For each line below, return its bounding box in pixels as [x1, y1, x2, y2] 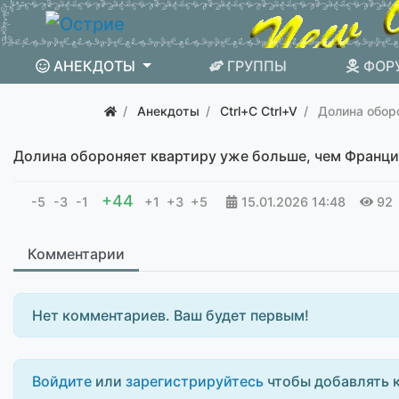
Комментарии [28, 245, 125, 263]
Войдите [32, 372, 92, 390]
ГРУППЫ [227, 57, 288, 75]
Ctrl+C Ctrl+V [220, 103, 297, 118]
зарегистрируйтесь [126, 372, 264, 390]
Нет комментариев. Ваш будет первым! [32, 306, 309, 324]
